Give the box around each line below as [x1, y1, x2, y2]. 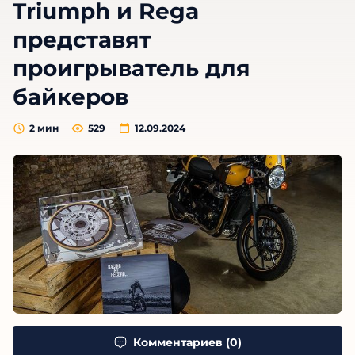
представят [13, 25, 151, 53]
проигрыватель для [13, 54, 250, 82]
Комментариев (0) [132, 335, 242, 350]
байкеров [13, 82, 128, 110]
